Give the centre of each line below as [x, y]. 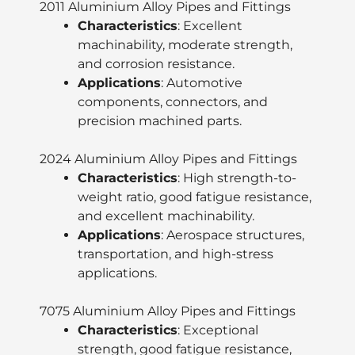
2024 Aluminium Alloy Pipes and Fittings [168, 159]
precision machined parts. [160, 121]
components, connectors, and [173, 102]
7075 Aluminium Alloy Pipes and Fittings [168, 311]
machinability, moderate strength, [185, 45]
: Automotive [202, 83]
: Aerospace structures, [233, 235]
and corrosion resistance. [156, 64]
